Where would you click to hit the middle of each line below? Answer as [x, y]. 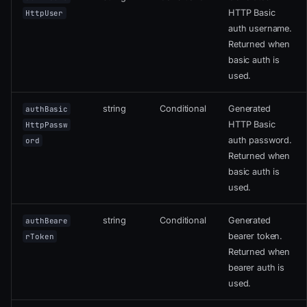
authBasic [47, 109]
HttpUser [45, 13]
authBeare [47, 221]
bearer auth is [256, 268]
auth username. [260, 29]
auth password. [260, 140]
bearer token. [256, 236]
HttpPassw [47, 125]
